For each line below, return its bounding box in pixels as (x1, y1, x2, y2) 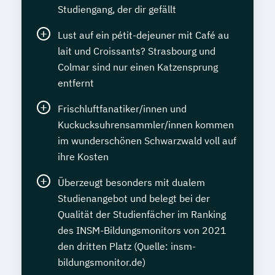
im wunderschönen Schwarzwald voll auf (58, 134, 236, 147)
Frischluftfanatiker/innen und (58, 102, 187, 115)
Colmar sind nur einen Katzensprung (58, 60, 218, 73)
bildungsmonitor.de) (58, 255, 145, 268)
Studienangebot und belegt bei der (58, 192, 210, 204)
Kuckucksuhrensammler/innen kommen (58, 118, 234, 131)
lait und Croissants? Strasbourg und (58, 44, 215, 57)
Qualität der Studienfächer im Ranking (58, 207, 226, 220)
